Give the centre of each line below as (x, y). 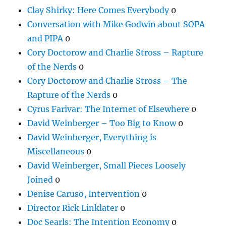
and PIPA (45, 38)
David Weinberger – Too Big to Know (102, 123)
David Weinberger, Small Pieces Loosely (107, 165)
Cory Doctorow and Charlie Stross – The (107, 80)
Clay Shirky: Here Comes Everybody (98, 10)
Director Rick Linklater (73, 208)
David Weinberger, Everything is (92, 137)
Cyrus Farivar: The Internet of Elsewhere (108, 109)
